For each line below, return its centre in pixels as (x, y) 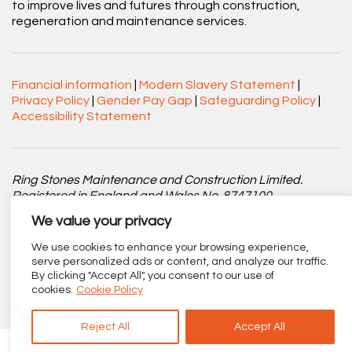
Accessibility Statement (82, 116)
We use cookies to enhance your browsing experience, (170, 247)
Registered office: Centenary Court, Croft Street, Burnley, (170, 227)
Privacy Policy (51, 101)
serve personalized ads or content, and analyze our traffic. (180, 262)
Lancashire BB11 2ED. (75, 243)
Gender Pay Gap (145, 101)
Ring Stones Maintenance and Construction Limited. (157, 180)
